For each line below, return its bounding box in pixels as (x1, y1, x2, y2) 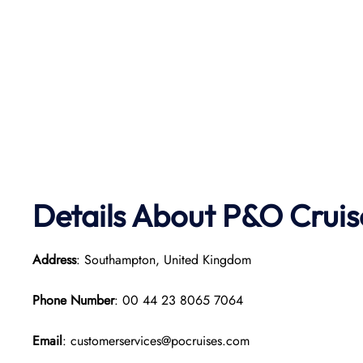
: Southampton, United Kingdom (76, 250, 251, 269)
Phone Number (32, 291, 114, 310)
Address (32, 250, 76, 269)
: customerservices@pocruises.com (62, 331, 250, 350)
